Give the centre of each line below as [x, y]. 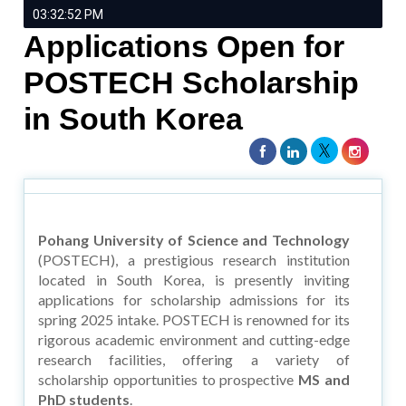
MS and [324, 379]
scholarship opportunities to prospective [169, 379]
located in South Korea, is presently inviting [194, 279]
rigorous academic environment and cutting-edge [194, 339]
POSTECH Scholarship [192, 82]
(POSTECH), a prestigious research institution [194, 259]
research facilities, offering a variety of [194, 359]
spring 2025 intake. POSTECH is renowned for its [194, 319]
